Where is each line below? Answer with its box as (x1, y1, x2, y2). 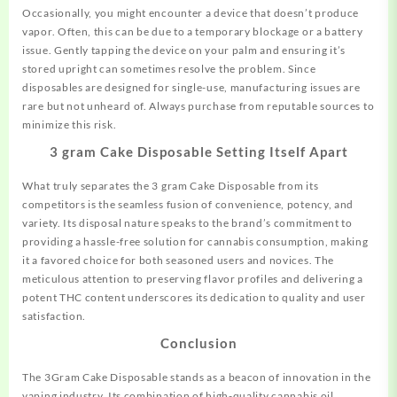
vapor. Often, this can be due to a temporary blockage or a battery (22, 25, 363, 39)
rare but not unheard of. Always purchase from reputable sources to (22, 99, 375, 113)
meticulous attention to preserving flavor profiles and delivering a (22, 272, 363, 286)
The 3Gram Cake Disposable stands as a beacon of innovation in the (22, 370, 371, 385)
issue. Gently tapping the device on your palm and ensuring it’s (22, 43, 346, 58)
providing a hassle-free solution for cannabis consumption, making (22, 235, 369, 249)
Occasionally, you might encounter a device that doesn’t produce (22, 6, 360, 20)
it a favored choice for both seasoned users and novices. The (22, 253, 335, 268)
